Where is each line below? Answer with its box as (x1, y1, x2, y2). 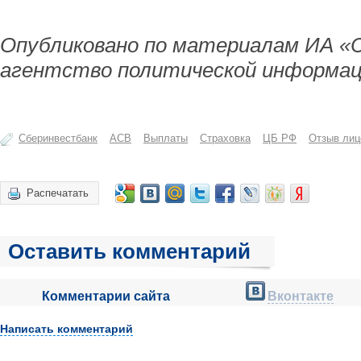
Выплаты (143, 132, 188, 144)
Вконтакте (268, 289, 334, 303)
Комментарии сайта (41, 289, 170, 303)
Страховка (200, 132, 251, 144)
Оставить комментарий (8, 239, 251, 263)
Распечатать (27, 187, 89, 199)
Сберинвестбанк (19, 132, 98, 144)
